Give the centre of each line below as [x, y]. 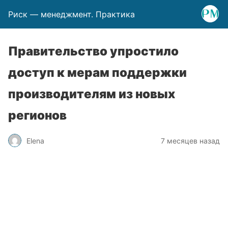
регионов [37, 115]
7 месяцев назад [190, 140]
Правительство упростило [93, 51]
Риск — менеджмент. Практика [72, 14]
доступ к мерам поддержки [97, 73]
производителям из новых [92, 94]
